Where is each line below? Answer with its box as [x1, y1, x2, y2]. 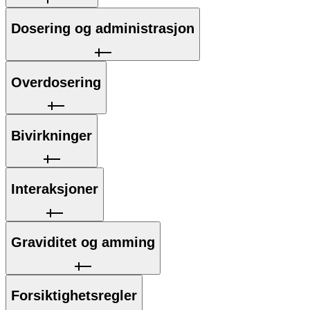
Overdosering [11, 74, 101, 90]
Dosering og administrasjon [11, 21, 194, 37]
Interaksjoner [11, 181, 98, 197]
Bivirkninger [11, 127, 92, 143]
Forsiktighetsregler [11, 288, 137, 304]
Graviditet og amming [11, 235, 155, 250]
